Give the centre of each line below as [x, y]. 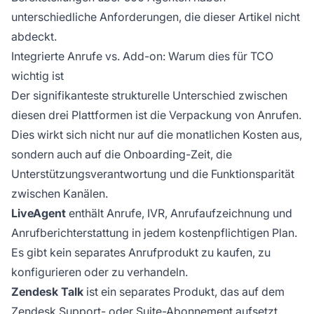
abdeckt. [34, 37]
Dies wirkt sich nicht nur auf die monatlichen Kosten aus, [157, 135]
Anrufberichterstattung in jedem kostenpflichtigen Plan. [154, 233]
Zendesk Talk [47, 292]
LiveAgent [39, 213]
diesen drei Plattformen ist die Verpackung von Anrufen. [156, 115]
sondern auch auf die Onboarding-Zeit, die [122, 155]
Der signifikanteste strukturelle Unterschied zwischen [149, 96]
